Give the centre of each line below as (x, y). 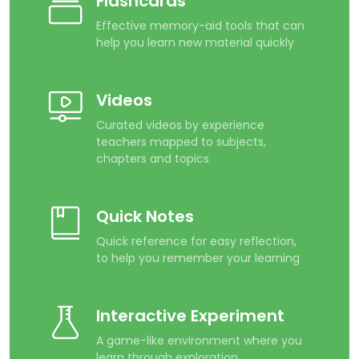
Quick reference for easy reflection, (196, 242)
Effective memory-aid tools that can (200, 26)
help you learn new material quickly (195, 43)
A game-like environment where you (199, 341)
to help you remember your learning (198, 258)
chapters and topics (153, 159)
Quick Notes (145, 217)
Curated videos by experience (180, 125)
